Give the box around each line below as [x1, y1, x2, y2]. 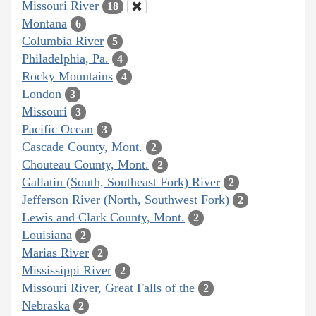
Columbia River [22, 33, 104, 48]
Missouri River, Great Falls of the [22, 280, 195, 295]
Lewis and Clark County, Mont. [22, 209, 185, 224]
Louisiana [22, 227, 72, 242]
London [22, 86, 61, 101]
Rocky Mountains [22, 68, 113, 83]
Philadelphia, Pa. [22, 51, 109, 66]
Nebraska [22, 298, 70, 312]
